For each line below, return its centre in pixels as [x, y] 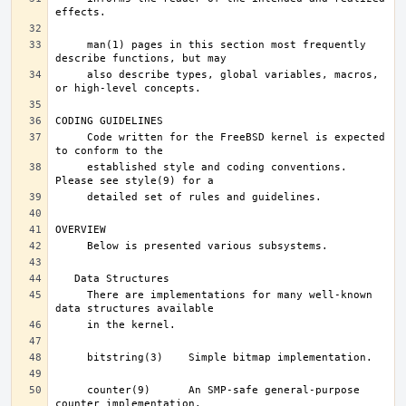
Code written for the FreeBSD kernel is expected [71, 137]
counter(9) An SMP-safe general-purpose [71, 390]
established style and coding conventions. [71, 167]
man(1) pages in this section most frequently [71, 45]
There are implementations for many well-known [71, 295]
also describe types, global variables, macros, [71, 75]
